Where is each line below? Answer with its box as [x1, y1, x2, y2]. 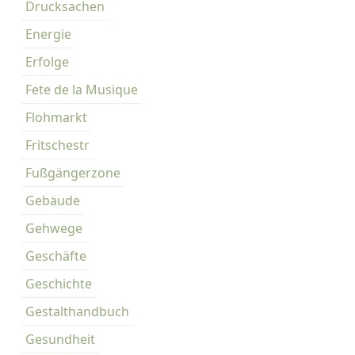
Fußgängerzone [25, 164, 120, 181]
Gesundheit [25, 330, 95, 348]
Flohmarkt [25, 109, 87, 126]
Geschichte [25, 275, 92, 292]
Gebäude [25, 192, 80, 209]
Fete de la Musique [25, 81, 138, 98]
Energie [25, 25, 71, 43]
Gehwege [25, 219, 82, 237]
